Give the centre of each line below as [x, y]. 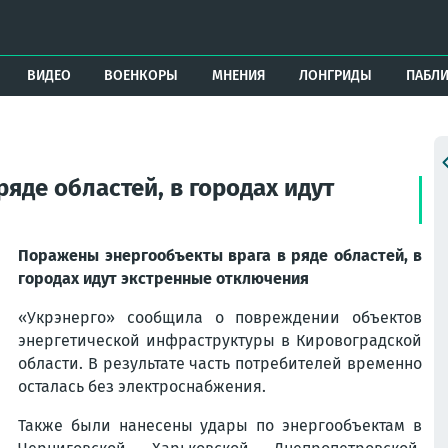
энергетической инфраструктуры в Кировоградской [220, 340]
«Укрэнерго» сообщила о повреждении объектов [220, 317]
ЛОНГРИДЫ [336, 75]
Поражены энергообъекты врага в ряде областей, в [220, 255]
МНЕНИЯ [238, 75]
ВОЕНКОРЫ [141, 75]
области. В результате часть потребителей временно [220, 363]
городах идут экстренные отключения [163, 278]
